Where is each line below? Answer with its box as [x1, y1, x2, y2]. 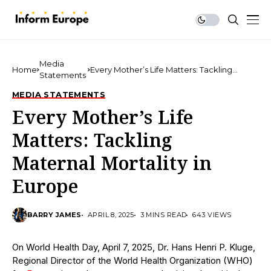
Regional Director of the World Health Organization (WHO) [12, 255, 253, 266]
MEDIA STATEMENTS [12, 90, 106, 99]
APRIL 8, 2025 [87, 211, 134, 219]
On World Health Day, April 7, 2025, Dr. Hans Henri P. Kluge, [12, 241, 255, 253]
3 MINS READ [140, 211, 187, 219]
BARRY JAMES [27, 211, 82, 219]
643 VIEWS [192, 211, 232, 219]
